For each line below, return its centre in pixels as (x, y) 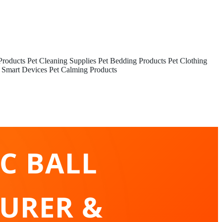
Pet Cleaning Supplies (62, 61)
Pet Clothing (188, 61)
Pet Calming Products (83, 70)
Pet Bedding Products (132, 61)
